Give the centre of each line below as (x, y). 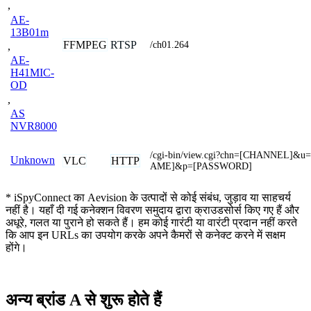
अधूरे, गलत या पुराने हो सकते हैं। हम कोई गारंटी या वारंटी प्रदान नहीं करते (151, 222)
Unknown (33, 160)
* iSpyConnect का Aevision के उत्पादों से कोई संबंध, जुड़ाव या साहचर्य (148, 197)
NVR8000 (34, 126)
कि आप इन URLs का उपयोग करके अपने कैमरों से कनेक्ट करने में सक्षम (145, 235)
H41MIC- (32, 73)
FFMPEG (85, 44)
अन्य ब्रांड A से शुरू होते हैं (84, 300)
